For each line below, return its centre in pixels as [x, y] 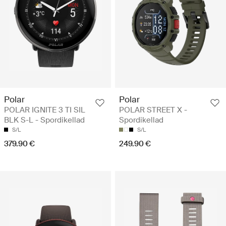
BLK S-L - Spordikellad [44, 120]
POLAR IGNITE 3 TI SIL [45, 110]
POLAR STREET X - [153, 110]
